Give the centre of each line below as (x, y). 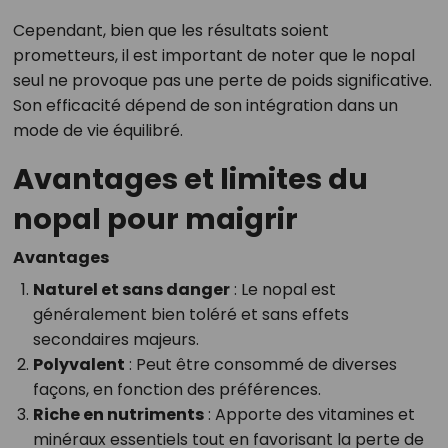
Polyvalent (78, 365)
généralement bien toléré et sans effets (190, 315)
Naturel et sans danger (131, 290)
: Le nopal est (282, 290)
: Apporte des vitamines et (309, 415)
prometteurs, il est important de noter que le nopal (213, 56)
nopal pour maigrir (155, 219)
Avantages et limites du (190, 179)
